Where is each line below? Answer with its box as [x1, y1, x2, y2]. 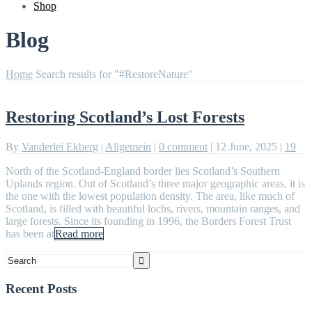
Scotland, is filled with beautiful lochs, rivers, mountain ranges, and [6, 202, 300, 214]
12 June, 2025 [215, 140, 280, 153]
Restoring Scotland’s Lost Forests [6, 107, 244, 126]
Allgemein [105, 140, 151, 153]
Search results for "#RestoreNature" [36, 68, 193, 80]
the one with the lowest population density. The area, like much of [6, 189, 295, 202]
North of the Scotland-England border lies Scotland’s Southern [6, 164, 280, 177]
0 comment [159, 140, 208, 153]
